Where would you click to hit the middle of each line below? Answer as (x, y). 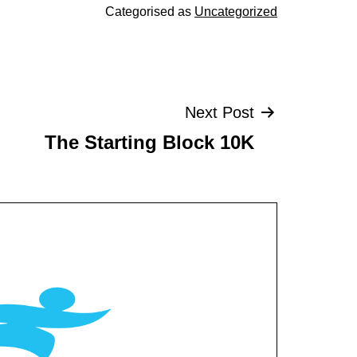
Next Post (220, 112)
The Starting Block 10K (149, 142)
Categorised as (150, 11)
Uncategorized (236, 11)
